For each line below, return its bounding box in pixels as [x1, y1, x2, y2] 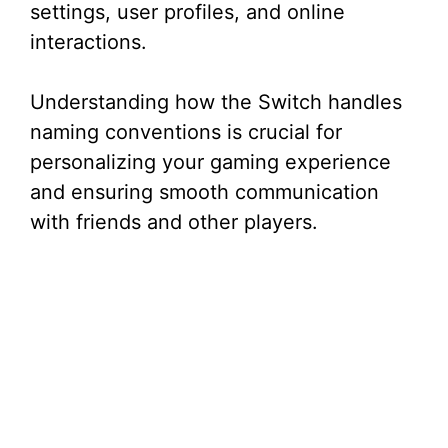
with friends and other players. [30, 210, 318, 234]
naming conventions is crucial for [30, 120, 342, 144]
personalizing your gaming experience [30, 150, 391, 174]
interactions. [30, 30, 147, 54]
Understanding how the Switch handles [30, 90, 402, 114]
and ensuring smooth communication [30, 180, 379, 204]
